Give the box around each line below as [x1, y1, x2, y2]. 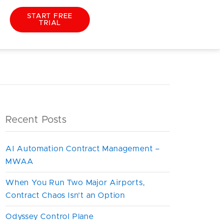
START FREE [27, 13, 73, 20]
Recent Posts [5, 115, 67, 125]
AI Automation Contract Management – [5, 145, 160, 153]
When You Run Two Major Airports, [5, 179, 145, 187]
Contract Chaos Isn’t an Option [5, 192, 126, 199]
